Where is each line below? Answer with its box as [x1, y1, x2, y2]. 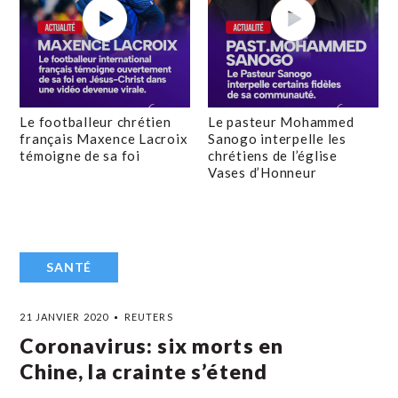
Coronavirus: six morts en [20, 333, 284, 358]
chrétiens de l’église [208, 147, 338, 163]
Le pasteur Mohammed [208, 114, 354, 130]
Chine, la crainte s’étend [20, 359, 268, 384]
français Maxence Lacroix [20, 131, 188, 147]
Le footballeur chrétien [20, 114, 171, 130]
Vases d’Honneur [208, 164, 317, 180]
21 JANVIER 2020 [20, 311, 108, 322]
